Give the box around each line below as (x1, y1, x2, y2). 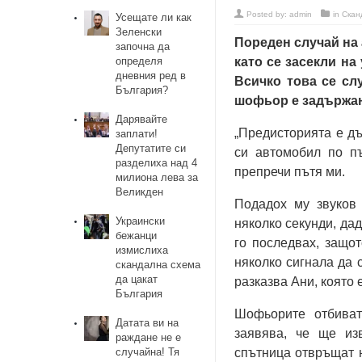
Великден (116, 186, 164, 198)
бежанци (116, 229, 158, 242)
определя (116, 55, 163, 67)
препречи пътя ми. (234, 165, 345, 179)
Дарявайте (116, 113, 168, 125)
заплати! (116, 128, 158, 140)
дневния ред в (116, 69, 187, 82)
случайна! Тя (116, 346, 180, 358)
